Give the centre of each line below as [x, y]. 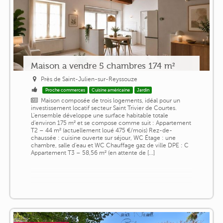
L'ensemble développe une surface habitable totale [99, 115]
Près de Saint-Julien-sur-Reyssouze [89, 79]
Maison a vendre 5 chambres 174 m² [103, 65]
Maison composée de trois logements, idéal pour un [111, 100]
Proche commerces [65, 90]
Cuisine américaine [111, 90]
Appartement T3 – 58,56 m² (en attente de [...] [93, 153]
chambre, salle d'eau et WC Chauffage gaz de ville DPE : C [110, 145]
